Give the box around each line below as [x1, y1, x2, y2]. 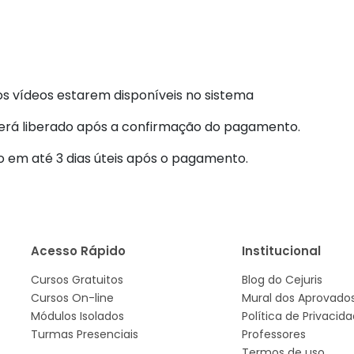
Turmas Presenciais [31, 326, 138, 342]
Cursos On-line [31, 290, 114, 306]
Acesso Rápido [31, 243, 126, 259]
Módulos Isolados [31, 308, 124, 324]
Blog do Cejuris [241, 272, 322, 288]
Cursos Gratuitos [31, 272, 123, 288]
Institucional [241, 243, 321, 259]
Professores [241, 326, 306, 342]
